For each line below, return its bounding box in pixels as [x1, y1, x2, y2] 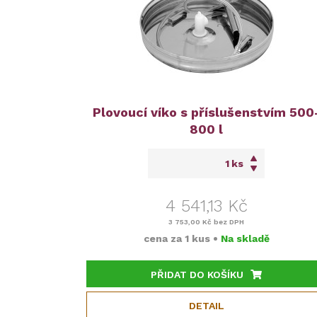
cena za [143, 233, 185, 245]
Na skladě [220, 233, 270, 245]
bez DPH [212, 218, 245, 226]
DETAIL [188, 300, 224, 312]
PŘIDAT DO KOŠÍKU [151, 269, 244, 281]
